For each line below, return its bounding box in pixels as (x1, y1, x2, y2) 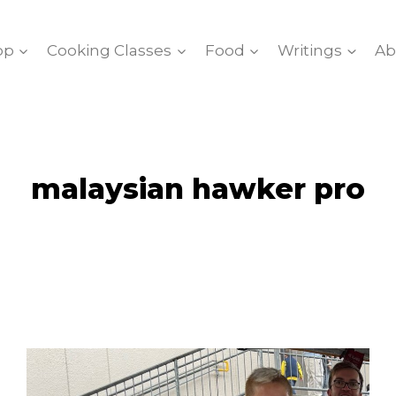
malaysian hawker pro (31, 171, 365, 206)
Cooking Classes (47, 41, 172, 59)
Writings (278, 41, 343, 59)
